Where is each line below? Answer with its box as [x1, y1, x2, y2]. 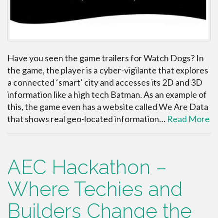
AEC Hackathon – [7, 155, 167, 180]
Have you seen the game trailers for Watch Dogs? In [7, 53, 204, 64]
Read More [167, 113, 210, 125]
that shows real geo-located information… [7, 113, 167, 125]
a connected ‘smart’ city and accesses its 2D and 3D [7, 77, 202, 88]
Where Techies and [7, 177, 182, 201]
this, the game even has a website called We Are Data [7, 101, 208, 112]
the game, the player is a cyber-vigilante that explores [7, 65, 208, 76]
